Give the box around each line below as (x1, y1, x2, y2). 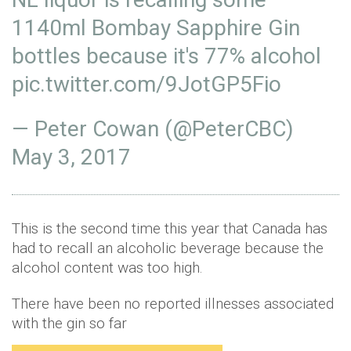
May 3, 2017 (12, 144, 131, 171)
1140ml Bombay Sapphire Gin (12, 15, 300, 42)
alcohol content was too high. (12, 259, 203, 277)
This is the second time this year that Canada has (12, 219, 327, 238)
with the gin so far (12, 314, 127, 333)
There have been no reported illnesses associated (12, 295, 334, 313)
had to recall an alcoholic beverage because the (12, 239, 324, 258)
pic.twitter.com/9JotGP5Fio (12, 71, 281, 98)
